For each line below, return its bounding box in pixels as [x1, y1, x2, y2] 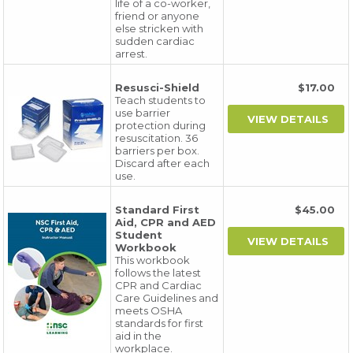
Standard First [115, 203, 200, 216]
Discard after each [115, 157, 210, 169]
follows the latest [115, 266, 202, 279]
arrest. [115, 47, 148, 60]
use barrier [115, 106, 171, 119]
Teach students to [115, 94, 206, 106]
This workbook [115, 254, 191, 266]
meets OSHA [115, 304, 183, 317]
